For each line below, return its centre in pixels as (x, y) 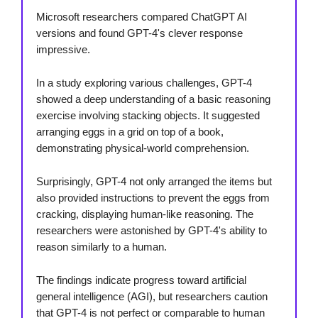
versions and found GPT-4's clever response (139, 33)
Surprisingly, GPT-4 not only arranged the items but (154, 181)
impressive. (63, 49)
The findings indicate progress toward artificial (141, 280)
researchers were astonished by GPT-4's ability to (152, 230)
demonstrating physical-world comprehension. (143, 148)
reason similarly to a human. (102, 246)
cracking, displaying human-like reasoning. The (145, 214)
